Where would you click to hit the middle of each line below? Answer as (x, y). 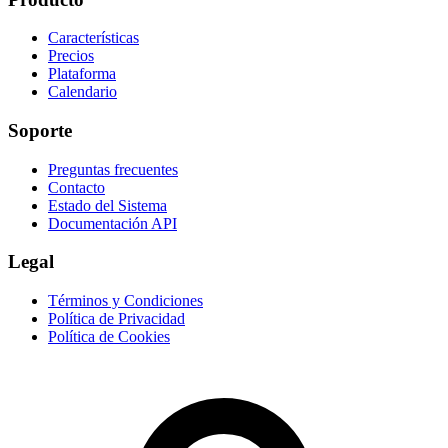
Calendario (82, 92)
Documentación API (112, 223)
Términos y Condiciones (125, 301)
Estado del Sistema (107, 205)
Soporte (40, 130)
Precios (71, 56)
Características (93, 38)
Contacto (76, 187)
